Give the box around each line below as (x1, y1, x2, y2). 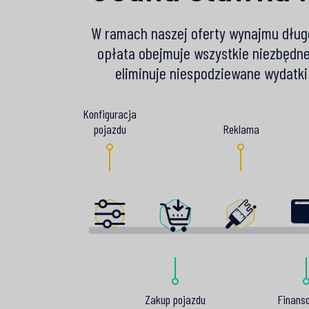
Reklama (222, 121, 259, 137)
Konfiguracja (83, 106, 137, 122)
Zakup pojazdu (145, 291, 206, 307)
